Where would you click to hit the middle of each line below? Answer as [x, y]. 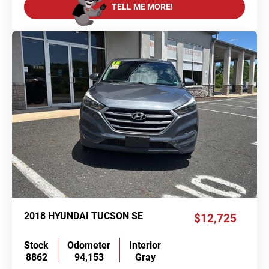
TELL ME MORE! [142, 7]
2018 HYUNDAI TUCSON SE [83, 216]
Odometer [89, 245]
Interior [145, 245]
